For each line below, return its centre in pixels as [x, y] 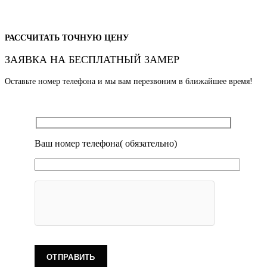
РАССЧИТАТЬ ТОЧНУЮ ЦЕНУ [67, 38]
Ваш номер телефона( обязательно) [106, 143]
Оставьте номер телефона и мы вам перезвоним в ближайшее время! [129, 82]
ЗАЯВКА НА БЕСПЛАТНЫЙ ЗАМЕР [92, 60]
